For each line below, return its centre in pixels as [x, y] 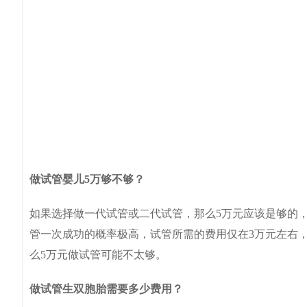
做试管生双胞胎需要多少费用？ [106, 289]
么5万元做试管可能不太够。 [98, 255]
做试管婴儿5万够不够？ [87, 179]
